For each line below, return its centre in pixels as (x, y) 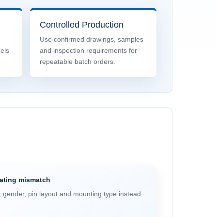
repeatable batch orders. (77, 62)
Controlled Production (81, 25)
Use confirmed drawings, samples (91, 39)
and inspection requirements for (88, 50)
